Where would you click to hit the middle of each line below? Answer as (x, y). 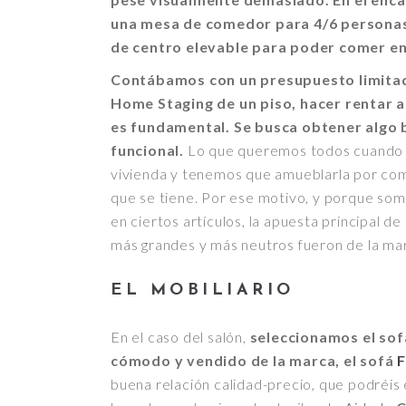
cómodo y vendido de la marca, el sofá (254, 360)
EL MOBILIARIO (203, 290)
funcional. (148, 150)
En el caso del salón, (180, 336)
